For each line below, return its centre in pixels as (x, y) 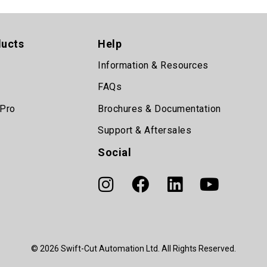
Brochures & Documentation (159, 108)
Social (114, 152)
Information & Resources (153, 65)
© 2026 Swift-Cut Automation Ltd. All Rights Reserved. (133, 249)
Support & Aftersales (145, 131)
